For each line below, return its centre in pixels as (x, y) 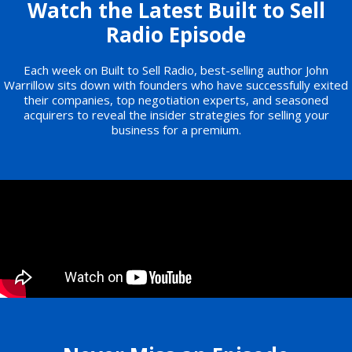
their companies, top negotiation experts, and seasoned (176, 99)
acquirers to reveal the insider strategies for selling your (176, 114)
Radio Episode (176, 34)
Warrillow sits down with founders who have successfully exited (176, 84)
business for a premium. (176, 129)
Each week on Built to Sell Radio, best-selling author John (176, 70)
